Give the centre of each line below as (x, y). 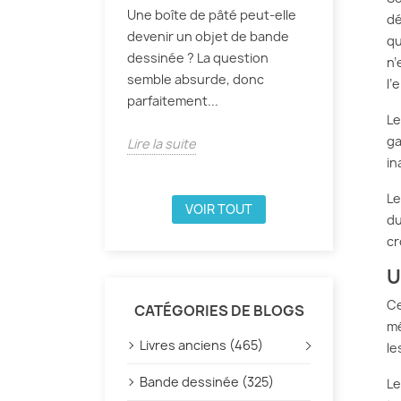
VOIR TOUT (219, 209)
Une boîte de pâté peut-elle (212, 15)
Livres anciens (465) (201, 346)
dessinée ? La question (198, 58)
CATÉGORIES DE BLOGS (219, 311)
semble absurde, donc (196, 80)
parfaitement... (173, 101)
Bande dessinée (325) (207, 382)
